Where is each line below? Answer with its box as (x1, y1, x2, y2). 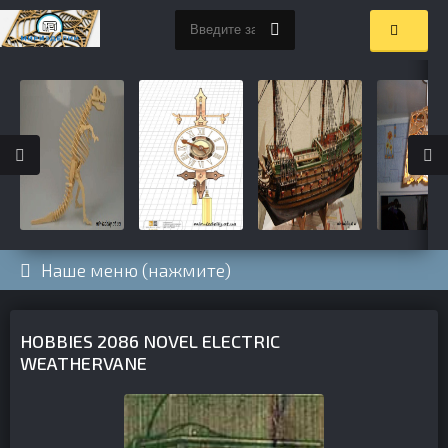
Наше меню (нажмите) (41, 259, 231, 281)
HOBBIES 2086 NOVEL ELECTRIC (20, 330, 280, 352)
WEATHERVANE (20, 352, 147, 374)
